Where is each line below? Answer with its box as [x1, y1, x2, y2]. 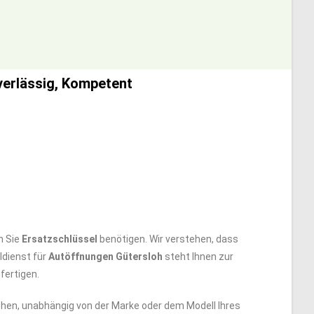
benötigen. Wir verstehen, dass [97, 233, 238, 245]
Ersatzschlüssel [22, 233, 97, 245]
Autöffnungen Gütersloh [48, 251, 163, 262]
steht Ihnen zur [163, 251, 233, 262]
